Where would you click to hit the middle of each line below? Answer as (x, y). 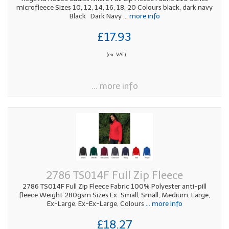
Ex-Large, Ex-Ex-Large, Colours (95, 203)
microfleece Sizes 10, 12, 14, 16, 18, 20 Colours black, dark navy (114, 7)
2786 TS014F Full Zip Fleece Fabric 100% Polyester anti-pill (114, 186)
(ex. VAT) (116, 54)
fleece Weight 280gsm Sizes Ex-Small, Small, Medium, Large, (114, 195)
